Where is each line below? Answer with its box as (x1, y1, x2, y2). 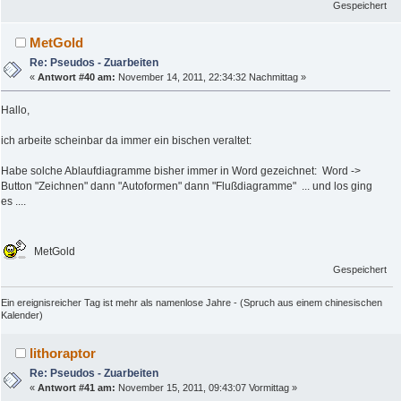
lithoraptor (30, 346, 97, 362)
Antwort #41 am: (38, 382, 116, 394)
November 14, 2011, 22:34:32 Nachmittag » (115, 72, 307, 83)
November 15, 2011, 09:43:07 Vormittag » (115, 382, 298, 394)
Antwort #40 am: (38, 72, 116, 83)
